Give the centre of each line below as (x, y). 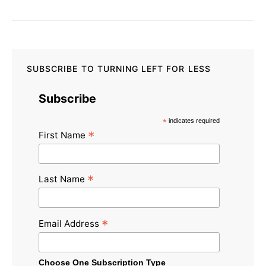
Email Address (70, 223)
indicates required (194, 120)
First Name (63, 135)
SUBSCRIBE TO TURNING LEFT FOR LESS (119, 68)
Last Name (63, 179)
